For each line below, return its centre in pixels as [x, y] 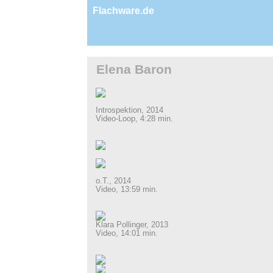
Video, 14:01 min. [126, 233]
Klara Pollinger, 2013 [132, 225]
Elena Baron [134, 69]
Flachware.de [123, 11]
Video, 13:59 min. [126, 190]
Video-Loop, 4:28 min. [134, 119]
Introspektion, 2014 [129, 110]
